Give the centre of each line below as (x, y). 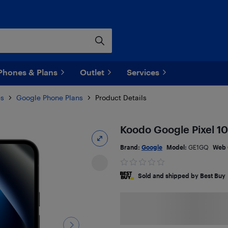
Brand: (131, 147)
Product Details (121, 97)
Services (143, 72)
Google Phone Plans (50, 97)
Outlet (92, 72)
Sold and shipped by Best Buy (181, 176)
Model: (177, 147)
